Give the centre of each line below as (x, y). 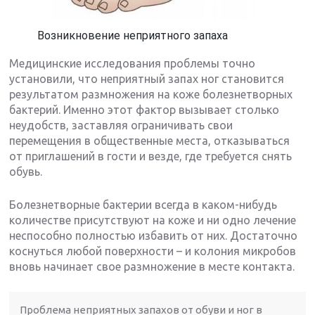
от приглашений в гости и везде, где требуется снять (151, 156)
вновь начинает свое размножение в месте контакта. (152, 266)
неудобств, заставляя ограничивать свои (121, 125)
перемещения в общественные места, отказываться (150, 140)
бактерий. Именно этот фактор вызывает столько (144, 109)
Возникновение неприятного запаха (133, 35)
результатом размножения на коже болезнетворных (151, 94)
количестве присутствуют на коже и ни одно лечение (153, 220)
